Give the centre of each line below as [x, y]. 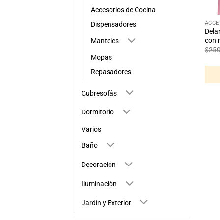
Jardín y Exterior [106, 203]
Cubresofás [99, 93]
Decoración [99, 165]
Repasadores [111, 72]
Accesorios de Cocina [123, 10]
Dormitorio [98, 112]
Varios [91, 129]
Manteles [105, 41]
